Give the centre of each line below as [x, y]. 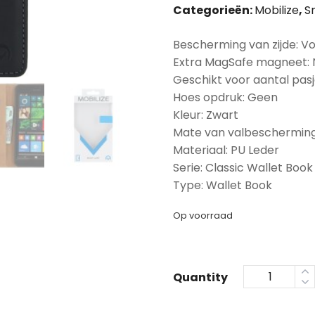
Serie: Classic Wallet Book [243, 168]
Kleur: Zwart [206, 115]
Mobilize [277, 10]
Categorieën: [214, 10]
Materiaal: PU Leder [226, 150]
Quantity [200, 277]
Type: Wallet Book [223, 185]
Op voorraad [203, 216]
